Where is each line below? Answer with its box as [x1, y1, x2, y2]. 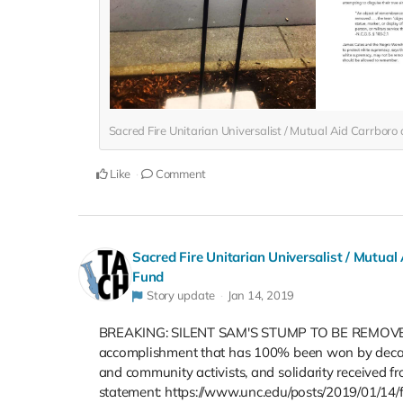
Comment [153, 166, 207, 182]
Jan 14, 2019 [227, 288, 295, 303]
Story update [146, 288, 216, 303]
